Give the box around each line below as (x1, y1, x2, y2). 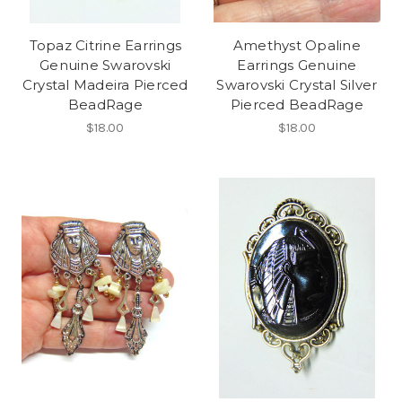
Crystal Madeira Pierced (22, 75, 188, 93)
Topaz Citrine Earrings (29, 36, 181, 54)
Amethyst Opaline (232, 36, 361, 54)
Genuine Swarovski (39, 56, 171, 74)
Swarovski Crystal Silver (216, 75, 378, 93)
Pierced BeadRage (230, 95, 363, 113)
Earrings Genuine (237, 56, 357, 74)
